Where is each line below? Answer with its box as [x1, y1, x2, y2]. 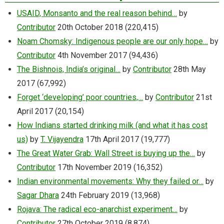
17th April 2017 [85, 134, 139, 144]
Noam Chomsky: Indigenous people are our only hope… [17, 36, 208, 46]
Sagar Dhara [17, 190, 59, 200]
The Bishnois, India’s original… [17, 64, 120, 74]
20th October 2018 [57, 22, 123, 32]
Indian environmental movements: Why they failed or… [17, 176, 203, 186]
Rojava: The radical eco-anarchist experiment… [17, 204, 177, 214]
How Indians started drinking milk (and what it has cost [17, 120, 207, 130]
